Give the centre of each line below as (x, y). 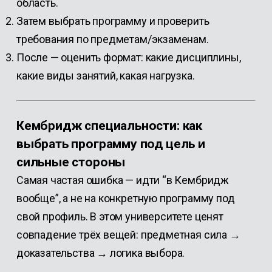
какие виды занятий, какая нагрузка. (105, 76)
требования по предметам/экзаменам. (112, 39)
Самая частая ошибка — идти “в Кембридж (123, 180)
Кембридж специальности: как (109, 125)
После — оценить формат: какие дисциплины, (128, 57)
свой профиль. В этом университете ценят (120, 216)
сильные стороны (71, 162)
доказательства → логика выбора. (100, 253)
